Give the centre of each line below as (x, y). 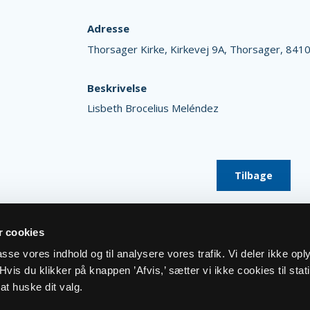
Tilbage (254, 175)
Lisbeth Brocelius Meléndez (153, 108)
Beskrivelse (117, 88)
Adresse (108, 29)
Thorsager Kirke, (128, 49)
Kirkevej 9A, (200, 49)
